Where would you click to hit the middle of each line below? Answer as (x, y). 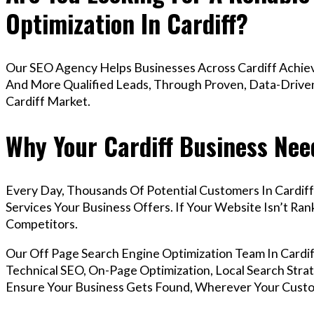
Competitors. (42, 224)
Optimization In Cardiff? (127, 23)
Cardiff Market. (48, 101)
